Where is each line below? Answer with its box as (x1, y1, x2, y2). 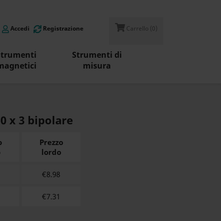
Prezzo (39, 137, 63, 147)
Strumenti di (72, 49, 122, 61)
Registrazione (43, 24, 84, 33)
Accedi (10, 24, 30, 33)
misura (83, 60, 111, 72)
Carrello (126, 24, 148, 33)
